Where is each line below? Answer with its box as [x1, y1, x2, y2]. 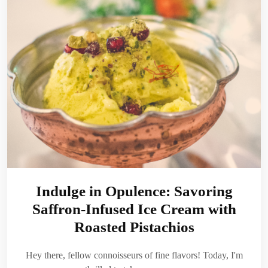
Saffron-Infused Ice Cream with [32, 201, 236, 218]
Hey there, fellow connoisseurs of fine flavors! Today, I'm [25, 250, 243, 261]
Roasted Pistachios [74, 219, 194, 236]
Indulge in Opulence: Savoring [35, 183, 233, 200]
